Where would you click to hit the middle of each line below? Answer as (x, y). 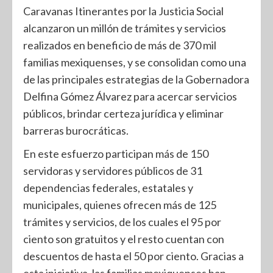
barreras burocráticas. (76, 130)
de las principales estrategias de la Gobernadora (136, 79)
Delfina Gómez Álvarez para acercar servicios (130, 96)
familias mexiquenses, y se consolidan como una (135, 62)
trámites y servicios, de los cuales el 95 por (122, 222)
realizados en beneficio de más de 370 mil (120, 45)
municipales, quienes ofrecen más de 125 (120, 204)
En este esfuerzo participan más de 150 (116, 153)
